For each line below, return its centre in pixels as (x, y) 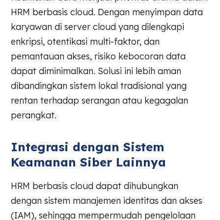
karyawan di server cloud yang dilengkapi (98, 27)
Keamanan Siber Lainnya (89, 162)
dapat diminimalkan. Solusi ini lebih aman (96, 71)
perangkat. (34, 115)
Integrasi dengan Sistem (88, 147)
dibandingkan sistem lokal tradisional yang (99, 85)
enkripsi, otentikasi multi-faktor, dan (85, 41)
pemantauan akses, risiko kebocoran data (98, 56)
